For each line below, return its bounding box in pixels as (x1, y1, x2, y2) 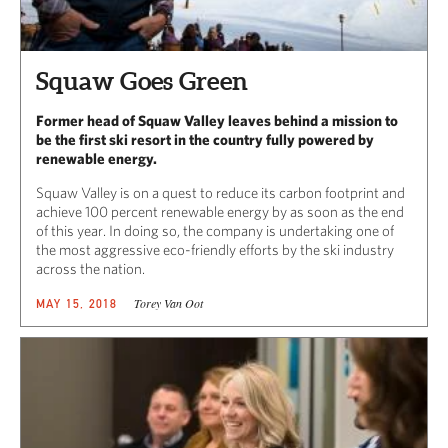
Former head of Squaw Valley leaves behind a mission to (36, 111, 398, 129)
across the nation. (36, 259, 145, 277)
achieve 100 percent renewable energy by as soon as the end (36, 202, 404, 220)
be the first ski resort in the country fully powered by (36, 130, 374, 148)
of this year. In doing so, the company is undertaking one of (36, 221, 394, 239)
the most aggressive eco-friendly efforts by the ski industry (36, 240, 394, 258)
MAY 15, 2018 (36, 295, 118, 311)
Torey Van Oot (133, 294, 203, 311)
